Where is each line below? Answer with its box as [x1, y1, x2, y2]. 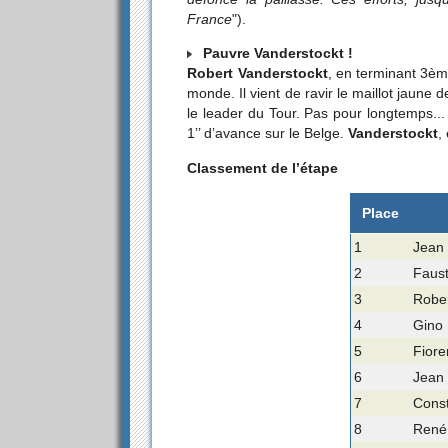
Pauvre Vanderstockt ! [199, 45, 354, 62]
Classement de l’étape [187, 159, 339, 176]
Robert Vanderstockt [187, 65, 328, 82]
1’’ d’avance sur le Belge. [187, 125, 349, 142]
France [187, 10, 233, 27]
